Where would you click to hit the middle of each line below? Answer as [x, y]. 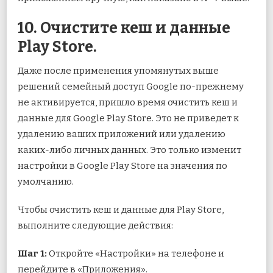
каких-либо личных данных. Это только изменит [129, 150]
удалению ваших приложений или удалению [122, 134]
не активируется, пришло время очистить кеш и [128, 102]
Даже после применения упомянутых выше [118, 70]
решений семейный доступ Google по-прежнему [131, 86]
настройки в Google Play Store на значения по [122, 165]
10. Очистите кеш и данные [124, 28]
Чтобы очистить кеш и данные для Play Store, [121, 209]
